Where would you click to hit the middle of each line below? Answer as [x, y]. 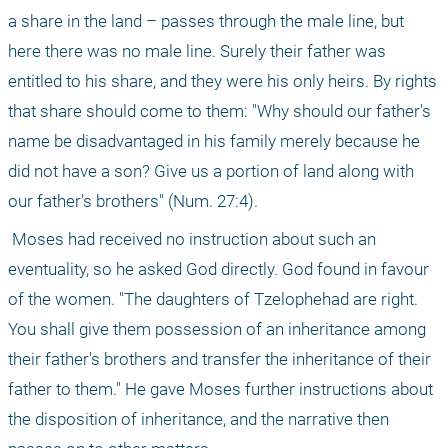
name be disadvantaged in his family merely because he [214, 140]
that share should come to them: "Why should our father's [219, 110]
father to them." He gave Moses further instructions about [220, 388]
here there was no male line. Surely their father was [197, 50]
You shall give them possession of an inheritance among [217, 328]
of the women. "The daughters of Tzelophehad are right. [213, 298]
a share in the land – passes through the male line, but [206, 20]
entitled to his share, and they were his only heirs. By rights [222, 80]
